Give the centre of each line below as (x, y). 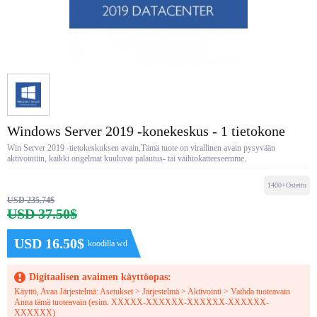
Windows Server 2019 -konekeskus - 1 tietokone (146, 131)
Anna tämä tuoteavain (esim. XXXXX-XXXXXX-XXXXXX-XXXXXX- (142, 302)
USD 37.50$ (42, 214)
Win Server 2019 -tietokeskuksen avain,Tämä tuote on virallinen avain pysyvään (141, 148)
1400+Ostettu (287, 185)
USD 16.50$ (49, 243)
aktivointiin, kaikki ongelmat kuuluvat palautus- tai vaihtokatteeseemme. (127, 158)
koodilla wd (108, 243)
